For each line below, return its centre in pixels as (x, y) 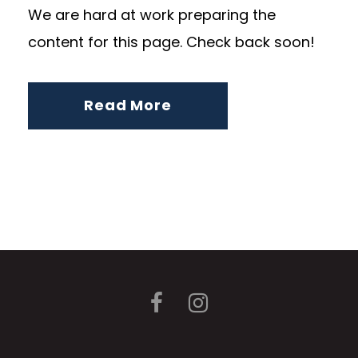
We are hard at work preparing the (152, 14)
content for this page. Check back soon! (171, 42)
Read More (128, 105)
